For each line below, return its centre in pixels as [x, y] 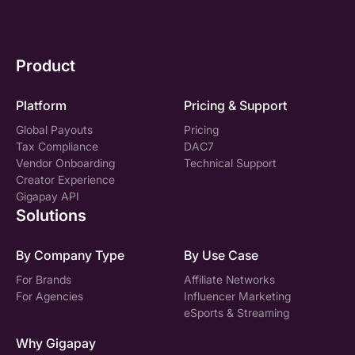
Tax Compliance [57, 146]
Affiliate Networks [229, 279]
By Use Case [221, 255]
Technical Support [230, 162]
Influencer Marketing [237, 296]
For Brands [44, 279]
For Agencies [50, 296]
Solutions [51, 215]
